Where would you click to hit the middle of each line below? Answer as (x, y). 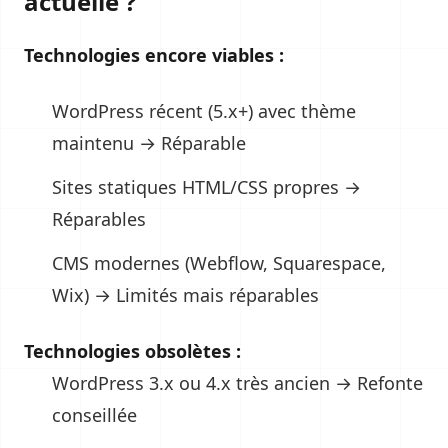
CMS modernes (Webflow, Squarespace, (219, 263)
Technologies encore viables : (154, 55)
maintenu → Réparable (149, 143)
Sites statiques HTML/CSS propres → (206, 187)
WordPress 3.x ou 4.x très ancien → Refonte (237, 383)
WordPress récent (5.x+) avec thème (204, 111)
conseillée (94, 415)
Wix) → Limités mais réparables (185, 295)
